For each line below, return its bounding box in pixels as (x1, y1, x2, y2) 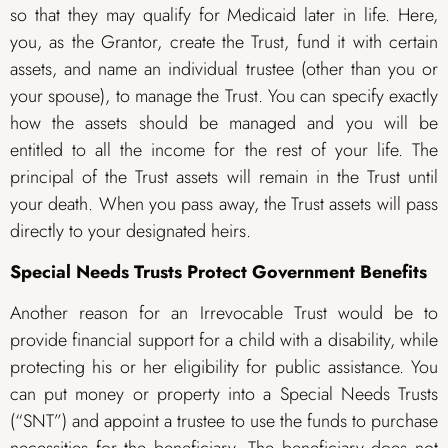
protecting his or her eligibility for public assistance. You (10, 354, 438, 381)
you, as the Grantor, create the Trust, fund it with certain (10, 28, 438, 55)
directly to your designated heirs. (10, 217, 251, 244)
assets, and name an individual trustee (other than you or (10, 55, 438, 82)
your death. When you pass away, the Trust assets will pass (10, 190, 438, 217)
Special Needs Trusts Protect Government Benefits (10, 258, 427, 285)
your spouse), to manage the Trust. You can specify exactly (10, 82, 438, 109)
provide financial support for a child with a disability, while (10, 327, 438, 354)
